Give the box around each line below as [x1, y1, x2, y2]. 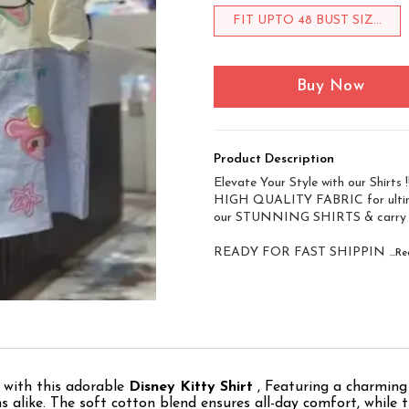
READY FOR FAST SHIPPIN [214, 246, 385, 260]
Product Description [214, 152, 334, 167]
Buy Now [296, 78, 365, 96]
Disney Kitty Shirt [129, 380, 253, 395]
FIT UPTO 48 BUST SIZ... [233, 14, 382, 28]
